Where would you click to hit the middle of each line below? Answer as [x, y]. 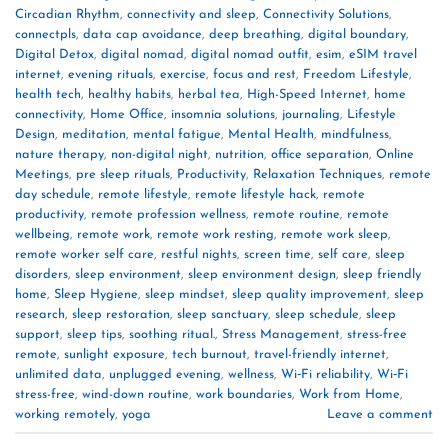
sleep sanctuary [222, 314]
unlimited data [58, 374]
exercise [183, 74]
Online [395, 154]
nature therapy [59, 154]
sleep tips [94, 334]
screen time [277, 254]
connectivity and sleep [191, 14]
